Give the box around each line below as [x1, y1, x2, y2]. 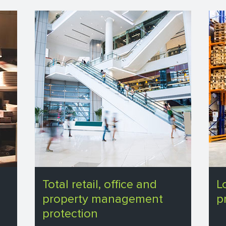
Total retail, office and [42, 177, 157, 192]
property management [42, 192, 163, 207]
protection [42, 206, 98, 221]
